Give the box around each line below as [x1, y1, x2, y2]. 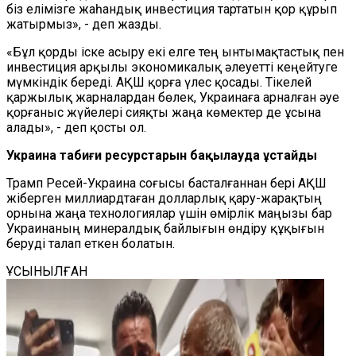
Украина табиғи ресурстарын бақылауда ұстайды [6, 148, 317, 163]
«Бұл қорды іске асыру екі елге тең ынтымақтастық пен [6, 44, 344, 60]
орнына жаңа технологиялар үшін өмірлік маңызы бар [6, 206, 332, 221]
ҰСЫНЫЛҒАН [6, 264, 87, 279]
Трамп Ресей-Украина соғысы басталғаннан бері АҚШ [6, 176, 327, 191]
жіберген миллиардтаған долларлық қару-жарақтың [6, 191, 322, 206]
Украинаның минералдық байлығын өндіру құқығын [6, 221, 324, 236]
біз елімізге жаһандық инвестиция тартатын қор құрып [6, 2, 337, 17]
